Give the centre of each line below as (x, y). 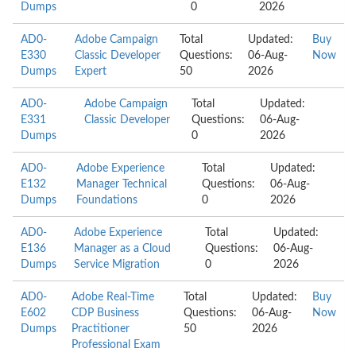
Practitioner (101, 329)
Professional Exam (116, 345)
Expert (91, 72)
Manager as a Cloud (122, 249)
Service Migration (116, 265)
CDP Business (105, 313)
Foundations (107, 200)
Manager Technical (122, 184)
